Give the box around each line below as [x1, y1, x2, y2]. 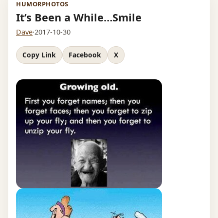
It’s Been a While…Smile [16, 10, 142, 25]
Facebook [69, 50, 101, 59]
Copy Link [22, 50, 56, 59]
